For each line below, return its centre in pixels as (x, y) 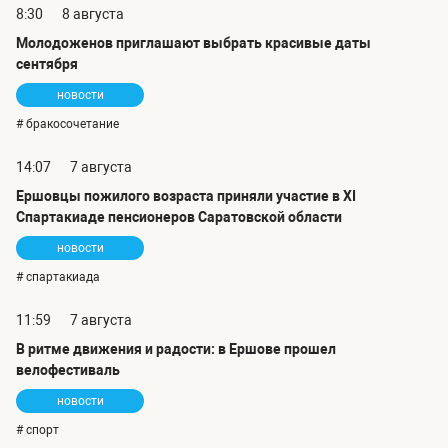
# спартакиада (58, 277)
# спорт (37, 430)
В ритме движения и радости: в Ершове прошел (176, 349)
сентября (47, 64)
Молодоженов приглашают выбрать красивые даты (193, 43)
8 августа (93, 14)
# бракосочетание (67, 124)
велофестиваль (68, 370)
